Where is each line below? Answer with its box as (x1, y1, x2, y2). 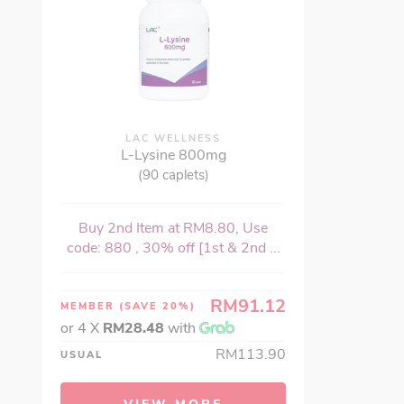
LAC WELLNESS (125, 132, 221, 146)
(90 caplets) (137, 166, 209, 185)
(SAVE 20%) (119, 299, 196, 314)
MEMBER (60, 299, 119, 314)
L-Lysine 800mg (120, 145, 226, 166)
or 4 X (60, 318, 103, 339)
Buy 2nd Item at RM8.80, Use (78, 218, 268, 239)
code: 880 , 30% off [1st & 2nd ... (66, 238, 280, 259)
